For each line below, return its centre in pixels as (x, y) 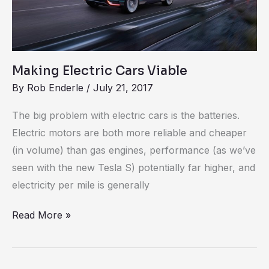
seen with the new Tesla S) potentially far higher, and (134, 167)
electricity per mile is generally (81, 185)
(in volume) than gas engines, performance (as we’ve (134, 150)
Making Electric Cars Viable (100, 71)
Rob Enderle (57, 88)
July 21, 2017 (123, 88)
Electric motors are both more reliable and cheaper (129, 132)
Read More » (41, 215)
